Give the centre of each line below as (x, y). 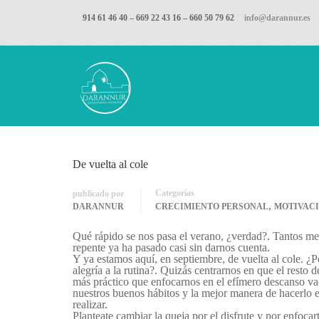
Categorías (175, 193)
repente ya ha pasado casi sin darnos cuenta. (171, 247)
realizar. (90, 304)
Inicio (85, 96)
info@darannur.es (277, 18)
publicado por (98, 194)
